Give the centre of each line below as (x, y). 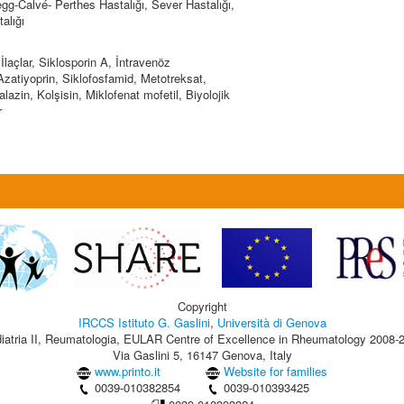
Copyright (202, 306)
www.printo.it (128, 371)
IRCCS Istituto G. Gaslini (144, 322)
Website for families (275, 371)
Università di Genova (271, 322)
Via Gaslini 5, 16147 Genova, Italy (202, 355)
